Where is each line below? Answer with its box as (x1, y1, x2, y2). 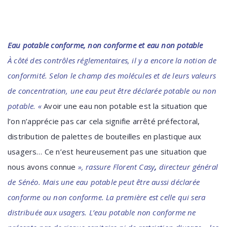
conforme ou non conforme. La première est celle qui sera (8, 192, 206, 202)
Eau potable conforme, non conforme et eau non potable (8, 40, 203, 50)
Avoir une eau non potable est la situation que (44, 101, 208, 111)
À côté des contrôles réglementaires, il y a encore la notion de (8, 55, 217, 65)
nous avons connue (8, 162, 76, 172)
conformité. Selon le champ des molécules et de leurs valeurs (8, 70, 216, 81)
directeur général (159, 162, 218, 172)
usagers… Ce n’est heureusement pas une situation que (8, 146, 207, 157)
